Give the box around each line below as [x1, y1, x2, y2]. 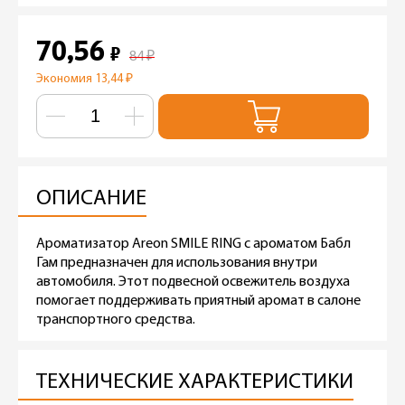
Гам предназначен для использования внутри [36, 255, 317, 270]
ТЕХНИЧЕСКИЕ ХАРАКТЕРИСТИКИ [36, 371, 353, 393]
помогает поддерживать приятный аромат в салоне [36, 293, 361, 308]
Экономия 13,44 [36, 71, 126, 86]
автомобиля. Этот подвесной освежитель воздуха [36, 274, 350, 289]
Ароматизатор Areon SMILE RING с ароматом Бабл [36, 236, 351, 251]
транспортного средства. [36, 312, 195, 327]
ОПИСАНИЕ [36, 187, 146, 210]
